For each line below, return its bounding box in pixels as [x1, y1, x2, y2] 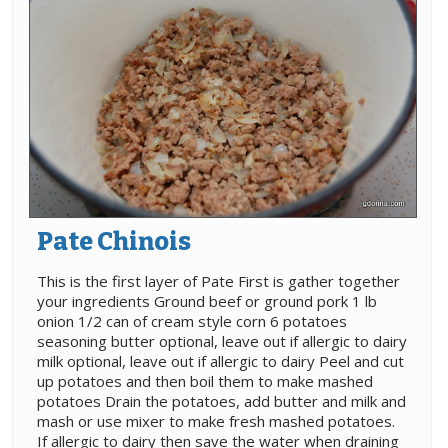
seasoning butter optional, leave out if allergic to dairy [37, 331, 407, 352]
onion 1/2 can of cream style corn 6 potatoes [37, 311, 347, 332]
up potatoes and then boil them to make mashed [37, 371, 373, 392]
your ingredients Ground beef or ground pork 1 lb [37, 291, 377, 312]
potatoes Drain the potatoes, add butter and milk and [37, 391, 406, 412]
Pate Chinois [37, 227, 191, 258]
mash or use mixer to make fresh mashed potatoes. [37, 411, 395, 432]
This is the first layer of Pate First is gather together [37, 271, 400, 292]
